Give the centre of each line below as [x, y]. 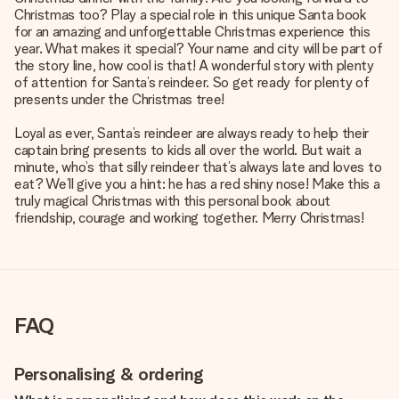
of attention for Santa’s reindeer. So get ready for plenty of [192, 82]
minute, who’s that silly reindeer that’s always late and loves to [198, 167]
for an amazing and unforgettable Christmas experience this [192, 32]
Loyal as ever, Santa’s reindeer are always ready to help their [192, 133]
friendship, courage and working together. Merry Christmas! [189, 218]
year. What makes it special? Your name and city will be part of [199, 49]
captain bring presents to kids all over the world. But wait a [188, 150]
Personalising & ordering [109, 374]
